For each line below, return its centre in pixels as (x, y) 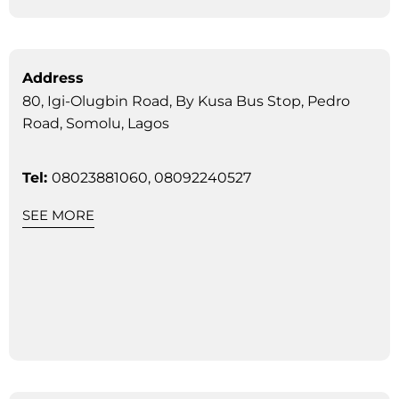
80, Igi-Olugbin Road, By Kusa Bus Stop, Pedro (186, 101)
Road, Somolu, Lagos (96, 123)
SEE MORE (58, 215)
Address (53, 77)
